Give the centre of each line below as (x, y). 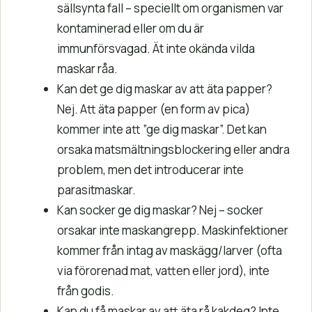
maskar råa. (87, 68)
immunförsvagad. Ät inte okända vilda (156, 48)
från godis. (86, 290)
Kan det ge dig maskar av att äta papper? (165, 88)
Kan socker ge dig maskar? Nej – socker (160, 210)
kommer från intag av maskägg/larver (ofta (170, 250)
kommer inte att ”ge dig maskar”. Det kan (162, 129)
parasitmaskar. (96, 189)
